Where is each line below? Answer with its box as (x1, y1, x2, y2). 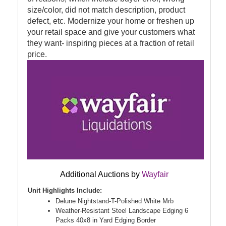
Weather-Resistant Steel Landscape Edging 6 (55, 207, 188, 215)
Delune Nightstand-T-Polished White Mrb (55, 197, 174, 205)
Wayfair (142, 170, 168, 179)
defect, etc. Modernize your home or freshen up (27, 17, 194, 26)
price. (27, 50, 47, 59)
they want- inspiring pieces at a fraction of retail (27, 39, 194, 48)
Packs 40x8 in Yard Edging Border (55, 216, 156, 224)
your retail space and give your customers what (27, 28, 195, 37)
